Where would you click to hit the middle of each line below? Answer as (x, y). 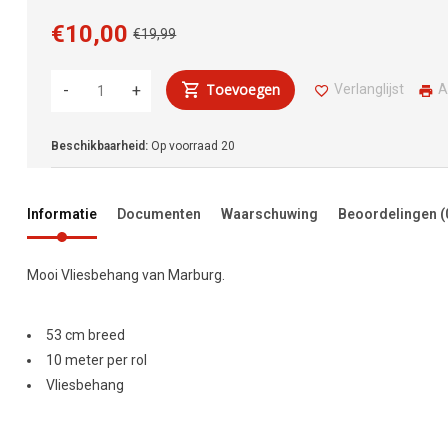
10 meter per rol (97, 360)
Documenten (159, 214)
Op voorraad (185, 146)
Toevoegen (243, 90)
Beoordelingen (389, 214)
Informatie (62, 214)
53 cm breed (86, 335)
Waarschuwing (270, 214)
